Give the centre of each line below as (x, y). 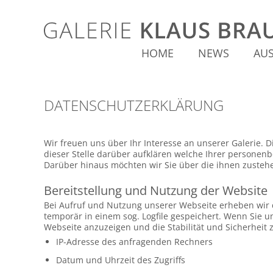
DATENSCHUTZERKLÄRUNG (134, 105)
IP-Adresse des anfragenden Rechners (134, 242)
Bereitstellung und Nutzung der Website (156, 190)
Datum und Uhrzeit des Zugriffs (121, 260)
